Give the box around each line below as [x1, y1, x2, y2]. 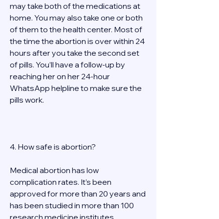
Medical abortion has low [10, 165, 99, 175]
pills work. [10, 95, 47, 105]
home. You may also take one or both [10, 13, 143, 23]
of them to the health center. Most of [10, 24, 142, 35]
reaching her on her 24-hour [10, 71, 110, 82]
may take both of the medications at [10, 1, 140, 11]
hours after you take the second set [10, 48, 139, 58]
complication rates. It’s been [10, 177, 111, 187]
